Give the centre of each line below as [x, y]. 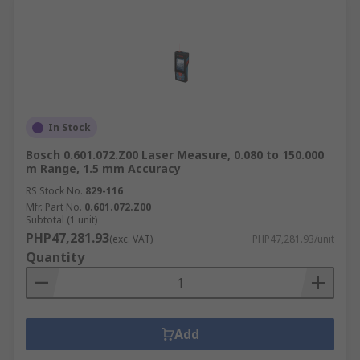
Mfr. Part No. [54, 207]
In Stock [70, 127]
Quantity [55, 257]
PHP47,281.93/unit [293, 239]
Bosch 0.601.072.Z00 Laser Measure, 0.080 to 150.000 [175, 155]
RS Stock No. [54, 191]
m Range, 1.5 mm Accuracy [103, 168]
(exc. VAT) [131, 239]
